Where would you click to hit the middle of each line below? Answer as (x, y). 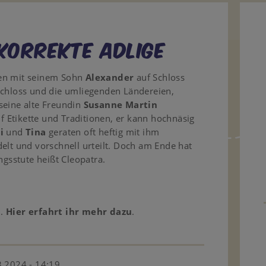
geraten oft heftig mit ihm (103, 132)
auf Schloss (159, 77)
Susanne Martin (121, 104)
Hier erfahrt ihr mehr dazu (69, 211)
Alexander (110, 77)
